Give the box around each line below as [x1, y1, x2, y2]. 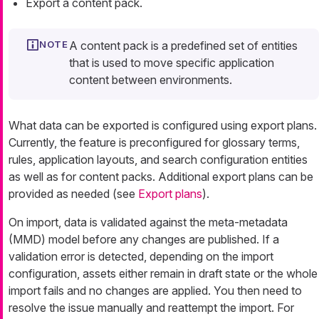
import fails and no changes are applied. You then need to [9, 283, 302, 298]
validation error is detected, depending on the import [9, 249, 273, 264]
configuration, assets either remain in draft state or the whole [9, 266, 318, 281]
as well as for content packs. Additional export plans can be [9, 169, 313, 184]
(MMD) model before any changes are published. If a [9, 232, 279, 247]
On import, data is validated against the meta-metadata [9, 215, 288, 230]
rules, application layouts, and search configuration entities [9, 152, 308, 167]
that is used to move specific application [69, 56, 274, 70]
